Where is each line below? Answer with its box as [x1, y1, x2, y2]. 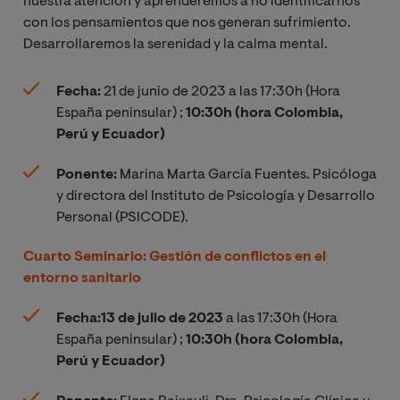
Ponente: [56, 167, 117, 182]
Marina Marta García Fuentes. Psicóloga [117, 167, 377, 182]
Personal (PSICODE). [56, 210, 188, 225]
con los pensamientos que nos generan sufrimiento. [23, 15, 351, 30]
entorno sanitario [23, 271, 141, 287]
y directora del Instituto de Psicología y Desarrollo [56, 188, 375, 204]
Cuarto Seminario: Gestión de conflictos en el [23, 250, 326, 265]
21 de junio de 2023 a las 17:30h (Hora [101, 84, 340, 99]
